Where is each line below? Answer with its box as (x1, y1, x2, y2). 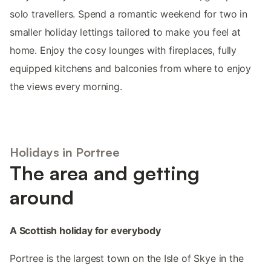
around (10, 185, 74, 210)
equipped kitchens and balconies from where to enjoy (10, 62, 252, 74)
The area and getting (10, 161, 200, 186)
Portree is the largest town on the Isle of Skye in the (10, 252, 244, 265)
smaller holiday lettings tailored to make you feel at (10, 25, 241, 38)
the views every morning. (10, 80, 122, 93)
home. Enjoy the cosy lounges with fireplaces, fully (10, 44, 237, 56)
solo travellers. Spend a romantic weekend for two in (10, 7, 247, 20)
